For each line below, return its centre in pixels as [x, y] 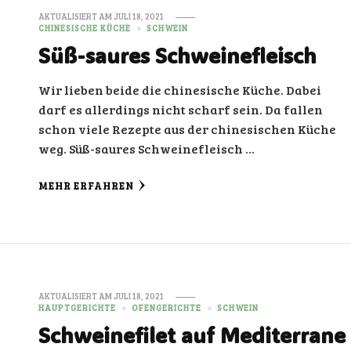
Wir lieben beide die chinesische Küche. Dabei [180, 90]
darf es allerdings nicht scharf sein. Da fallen [181, 109]
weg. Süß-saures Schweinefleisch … [147, 148]
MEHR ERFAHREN [87, 186]
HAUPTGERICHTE [78, 308]
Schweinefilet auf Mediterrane [192, 335]
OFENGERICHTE [167, 308]
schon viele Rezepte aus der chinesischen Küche [188, 129]
